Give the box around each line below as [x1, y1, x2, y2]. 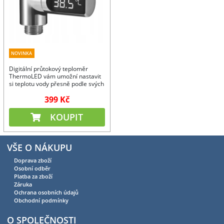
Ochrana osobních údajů [14, 188, 78, 196]
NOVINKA [11, 49, 32, 56]
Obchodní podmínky [14, 196, 68, 204]
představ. [8, 86, 35, 95]
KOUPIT [47, 110, 83, 123]
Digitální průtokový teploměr [8, 64, 88, 73]
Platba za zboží [14, 172, 52, 180]
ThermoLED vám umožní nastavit [8, 71, 101, 80]
